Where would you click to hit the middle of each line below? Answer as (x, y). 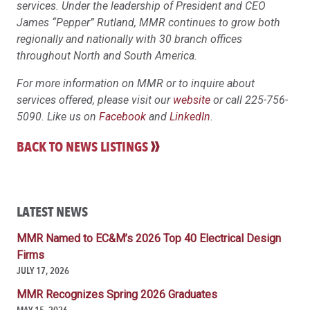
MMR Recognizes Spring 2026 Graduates (117, 294)
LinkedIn (190, 116)
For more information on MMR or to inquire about (136, 83)
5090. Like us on (58, 116)
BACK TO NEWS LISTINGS (82, 146)
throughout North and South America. (107, 55)
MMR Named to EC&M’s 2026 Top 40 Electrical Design (149, 238)
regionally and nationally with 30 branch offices (129, 39)
